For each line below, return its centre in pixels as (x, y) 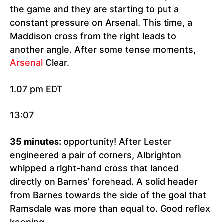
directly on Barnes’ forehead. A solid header (104, 182)
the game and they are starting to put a (94, 9)
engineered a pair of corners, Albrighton (96, 155)
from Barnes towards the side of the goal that (108, 195)
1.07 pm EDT (36, 89)
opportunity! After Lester (117, 142)
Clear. (56, 63)
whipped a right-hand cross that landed (94, 168)
